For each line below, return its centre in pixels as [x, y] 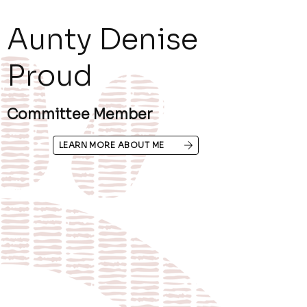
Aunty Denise [103, 40]
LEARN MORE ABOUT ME [111, 145]
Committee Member [80, 115]
